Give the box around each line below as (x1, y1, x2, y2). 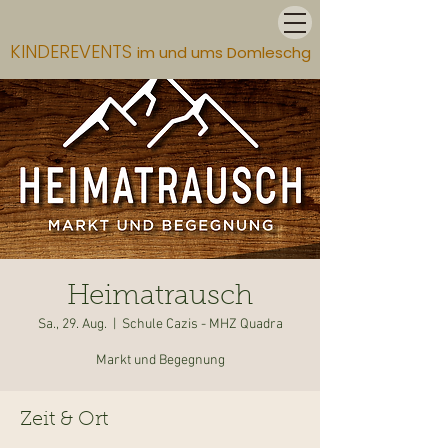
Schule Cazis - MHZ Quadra (121, 316, 283, 333)
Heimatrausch (67, 283, 253, 311)
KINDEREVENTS (10, 39, 137, 64)
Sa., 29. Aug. (37, 316, 107, 333)
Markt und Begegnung (95, 352, 225, 369)
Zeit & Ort (20, 410, 108, 430)
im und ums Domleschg (137, 42, 311, 63)
